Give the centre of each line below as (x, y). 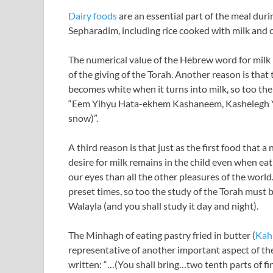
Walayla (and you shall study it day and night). (163, 206)
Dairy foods (93, 16)
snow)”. (83, 118)
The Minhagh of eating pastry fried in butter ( (162, 235)
